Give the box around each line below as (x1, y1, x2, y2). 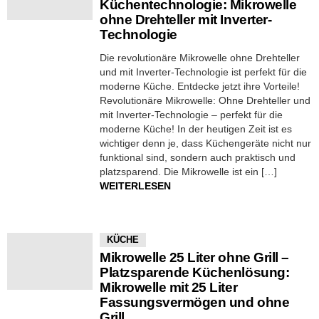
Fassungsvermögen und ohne (100, 295, 290, 310)
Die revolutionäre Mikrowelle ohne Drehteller (100, 52, 300, 63)
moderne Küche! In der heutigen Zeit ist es (100, 123, 292, 135)
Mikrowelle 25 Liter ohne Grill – (100, 250, 289, 265)
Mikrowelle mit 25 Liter (100, 280, 238, 295)
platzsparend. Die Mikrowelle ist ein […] (100, 166, 277, 177)
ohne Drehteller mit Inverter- (100, 12, 272, 27)
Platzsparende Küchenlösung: (100, 265, 290, 280)
